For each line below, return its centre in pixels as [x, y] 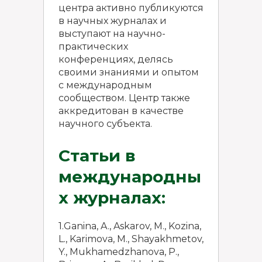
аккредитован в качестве [121, 111]
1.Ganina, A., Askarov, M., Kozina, [130, 226]
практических [93, 46]
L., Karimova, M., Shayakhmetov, [131, 239]
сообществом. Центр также [124, 98]
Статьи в [97, 156]
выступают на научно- [112, 34]
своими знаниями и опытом [129, 72]
